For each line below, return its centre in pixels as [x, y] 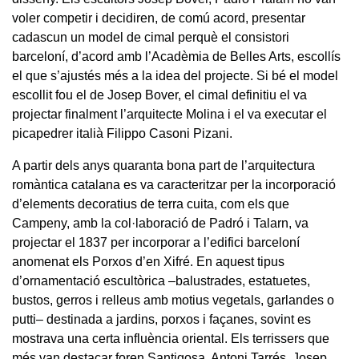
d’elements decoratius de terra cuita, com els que [151, 204]
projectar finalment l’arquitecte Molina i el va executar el [169, 114]
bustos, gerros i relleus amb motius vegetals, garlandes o [173, 300]
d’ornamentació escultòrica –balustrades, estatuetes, [161, 280]
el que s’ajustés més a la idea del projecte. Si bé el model [175, 75]
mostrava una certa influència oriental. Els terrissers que [171, 338]
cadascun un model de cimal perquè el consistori [151, 37]
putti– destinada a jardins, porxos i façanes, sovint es [161, 319]
